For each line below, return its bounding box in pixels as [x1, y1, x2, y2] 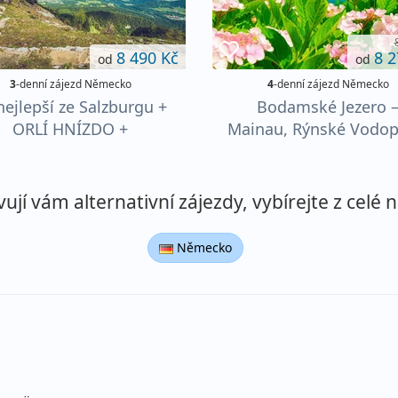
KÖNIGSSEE [27, 139, 114, 162]
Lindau [302, 139, 354, 162]
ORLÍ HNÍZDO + [12, 117, 128, 139]
